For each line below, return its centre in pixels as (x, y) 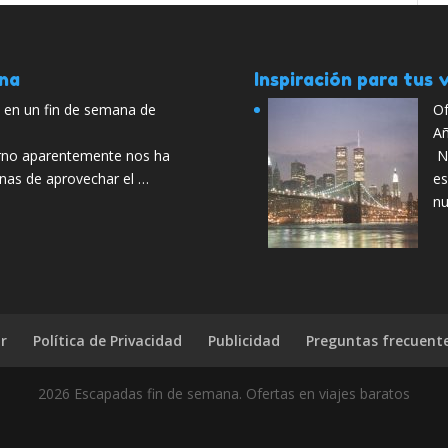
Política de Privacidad (108, 340)
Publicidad (244, 340)
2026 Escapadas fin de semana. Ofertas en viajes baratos (224, 393)
